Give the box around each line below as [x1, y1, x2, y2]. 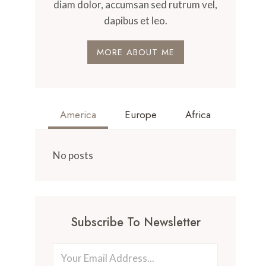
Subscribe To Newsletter [70, 214, 201, 231]
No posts [53, 148, 94, 161]
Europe [125, 107, 157, 122]
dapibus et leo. [103, 14, 167, 27]
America [60, 107, 97, 122]
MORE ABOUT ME [96, 46, 175, 59]
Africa [185, 107, 211, 122]
